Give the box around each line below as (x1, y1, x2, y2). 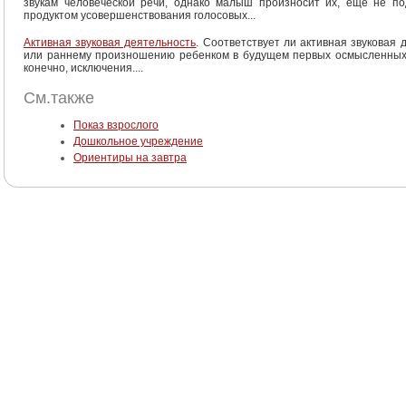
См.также (24, 89, 94, 107)
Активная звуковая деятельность (24, 36, 197, 49)
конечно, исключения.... (24, 62, 143, 74)
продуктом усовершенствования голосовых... (24, 9, 256, 22)
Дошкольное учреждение (73, 135, 203, 148)
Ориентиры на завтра (73, 151, 187, 164)
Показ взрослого (73, 119, 159, 131)
